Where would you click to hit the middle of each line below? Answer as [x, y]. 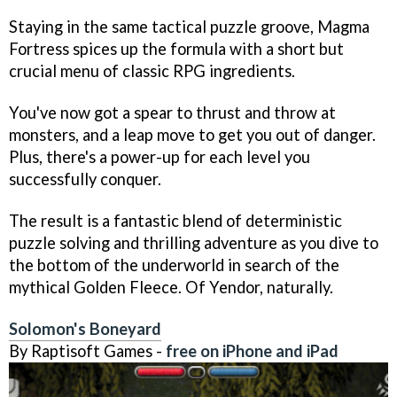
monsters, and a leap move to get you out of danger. [192, 134]
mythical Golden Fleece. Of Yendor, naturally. [171, 287]
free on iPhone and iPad [252, 350]
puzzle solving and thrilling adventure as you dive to [194, 242]
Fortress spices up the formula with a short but [176, 48]
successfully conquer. [85, 179]
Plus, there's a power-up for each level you [160, 156]
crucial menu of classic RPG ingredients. [152, 70]
